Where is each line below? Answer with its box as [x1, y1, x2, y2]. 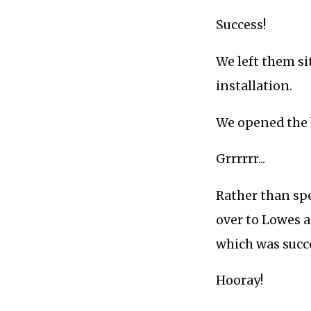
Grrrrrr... [216, 151, 266, 167]
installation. [216, 78, 293, 94]
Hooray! [216, 273, 264, 289]
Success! [216, 17, 267, 33]
